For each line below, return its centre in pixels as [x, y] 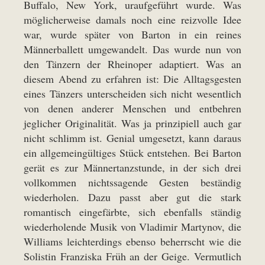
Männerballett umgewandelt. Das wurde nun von [132, 49]
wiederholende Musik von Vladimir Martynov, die [132, 226]
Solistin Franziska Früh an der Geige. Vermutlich [132, 256]
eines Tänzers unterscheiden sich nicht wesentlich [132, 93]
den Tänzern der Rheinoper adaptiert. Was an [132, 64]
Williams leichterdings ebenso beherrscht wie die [132, 241]
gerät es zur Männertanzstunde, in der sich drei [132, 167]
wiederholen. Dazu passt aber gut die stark [132, 197]
